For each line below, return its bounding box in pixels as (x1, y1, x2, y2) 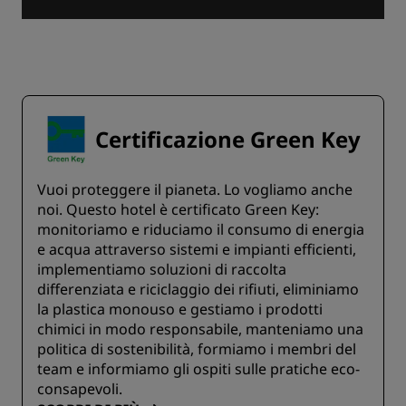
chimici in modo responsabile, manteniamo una (37, 319, 363, 340)
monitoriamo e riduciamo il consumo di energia (37, 219, 364, 240)
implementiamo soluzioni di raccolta (37, 259, 286, 280)
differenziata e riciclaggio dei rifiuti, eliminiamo (37, 279, 359, 300)
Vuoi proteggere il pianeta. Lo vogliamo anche (37, 179, 353, 200)
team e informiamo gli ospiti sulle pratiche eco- (37, 359, 360, 380)
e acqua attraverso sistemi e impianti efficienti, (37, 239, 356, 260)
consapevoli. (37, 379, 122, 400)
